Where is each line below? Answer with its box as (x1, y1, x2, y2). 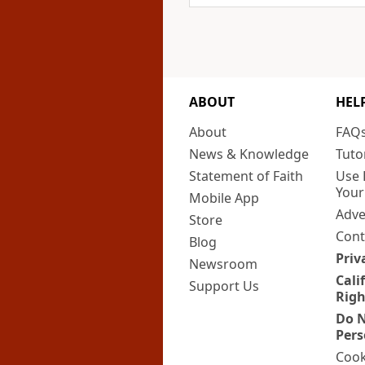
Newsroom (189, 254, 257, 273)
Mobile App (189, 188, 259, 207)
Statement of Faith (189, 166, 303, 185)
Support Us (189, 276, 259, 295)
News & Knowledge (189, 144, 309, 163)
